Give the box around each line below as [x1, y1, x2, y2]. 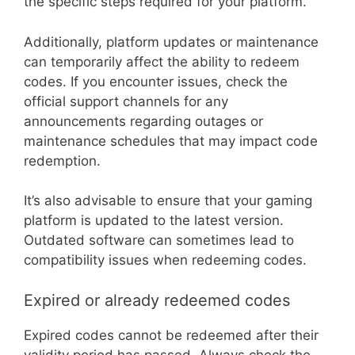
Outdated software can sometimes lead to [24, 232, 294, 249]
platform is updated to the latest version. [24, 212, 284, 229]
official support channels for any [24, 93, 228, 109]
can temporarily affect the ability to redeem [24, 53, 300, 70]
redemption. [24, 152, 101, 169]
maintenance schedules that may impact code [24, 132, 318, 149]
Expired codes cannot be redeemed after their [24, 326, 319, 343]
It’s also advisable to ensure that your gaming [24, 193, 312, 209]
